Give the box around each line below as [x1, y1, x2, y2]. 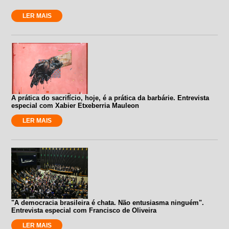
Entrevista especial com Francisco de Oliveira [11, 206, 157, 214]
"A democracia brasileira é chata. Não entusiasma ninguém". [11, 198, 204, 207]
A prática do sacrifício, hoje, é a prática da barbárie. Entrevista [11, 94, 210, 102]
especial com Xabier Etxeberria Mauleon [11, 101, 140, 109]
